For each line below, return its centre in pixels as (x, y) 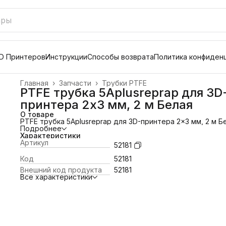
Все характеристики (56, 177)
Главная (34, 83)
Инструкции (66, 57)
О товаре (37, 114)
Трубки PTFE (124, 83)
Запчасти (75, 83)
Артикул (34, 143)
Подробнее (41, 128)
